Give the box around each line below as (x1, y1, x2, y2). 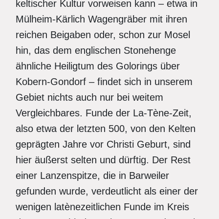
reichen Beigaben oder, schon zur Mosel (16, 29, 190, 40)
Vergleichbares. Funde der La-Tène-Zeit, (16, 108, 192, 118)
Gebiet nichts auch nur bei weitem (16, 92, 163, 103)
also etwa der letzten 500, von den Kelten (16, 123, 196, 134)
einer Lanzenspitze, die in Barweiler (16, 170, 169, 181)
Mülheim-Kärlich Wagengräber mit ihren (16, 14, 187, 24)
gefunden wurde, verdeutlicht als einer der (16, 186, 198, 197)
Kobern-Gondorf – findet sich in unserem (16, 76, 193, 87)
